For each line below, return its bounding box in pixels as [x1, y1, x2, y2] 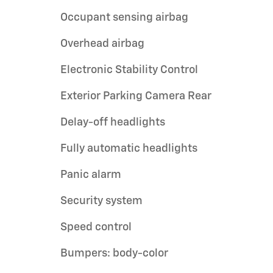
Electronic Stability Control [60, 65, 198, 76]
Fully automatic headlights [60, 143, 197, 154]
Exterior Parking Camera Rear [60, 91, 211, 102]
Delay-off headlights [60, 117, 165, 128]
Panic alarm [60, 169, 121, 180]
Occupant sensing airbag [60, 12, 188, 23]
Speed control [60, 222, 132, 233]
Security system [60, 196, 143, 207]
